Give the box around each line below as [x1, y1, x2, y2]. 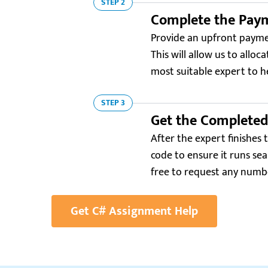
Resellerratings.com [36, 237, 159, 262]
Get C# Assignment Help [70, 201, 198, 221]
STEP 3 [101, 96, 125, 109]
